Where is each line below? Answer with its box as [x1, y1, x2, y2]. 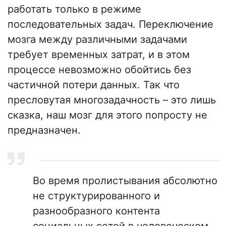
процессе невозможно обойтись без [8, 64, 191, 76]
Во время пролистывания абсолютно [33, 175, 217, 187]
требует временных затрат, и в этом [8, 48, 190, 61]
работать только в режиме [8, 3, 141, 16]
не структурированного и [33, 190, 160, 202]
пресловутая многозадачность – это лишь [8, 94, 216, 106]
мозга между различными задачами [8, 33, 187, 46]
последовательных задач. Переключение [8, 18, 213, 31]
